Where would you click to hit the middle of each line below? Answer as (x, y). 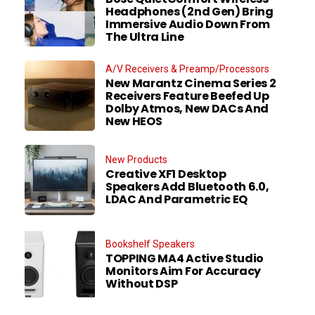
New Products (136, 159)
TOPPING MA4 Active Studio (185, 258)
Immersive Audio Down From (188, 24)
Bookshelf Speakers (150, 244)
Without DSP (142, 283)
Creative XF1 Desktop (166, 174)
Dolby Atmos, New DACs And (187, 108)
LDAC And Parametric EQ (176, 199)
